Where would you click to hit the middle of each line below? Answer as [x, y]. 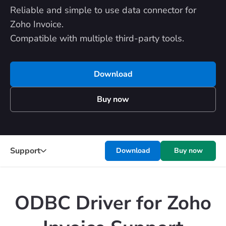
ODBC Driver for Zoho [113, 203]
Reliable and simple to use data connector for [103, 10]
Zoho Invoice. [37, 24]
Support [25, 151]
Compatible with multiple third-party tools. [97, 38]
